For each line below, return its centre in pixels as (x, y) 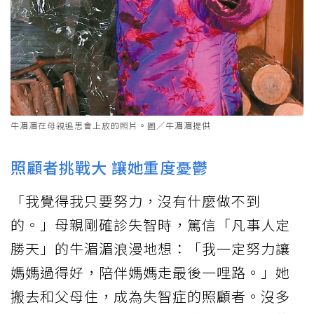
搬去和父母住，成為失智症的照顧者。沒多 (150, 296)
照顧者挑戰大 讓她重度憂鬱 (109, 166)
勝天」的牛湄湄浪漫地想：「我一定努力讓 (150, 248)
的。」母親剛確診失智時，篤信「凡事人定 (150, 224)
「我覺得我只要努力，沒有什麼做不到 (136, 200)
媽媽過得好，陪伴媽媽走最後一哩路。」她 (150, 272)
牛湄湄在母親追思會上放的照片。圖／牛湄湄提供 (111, 125)
